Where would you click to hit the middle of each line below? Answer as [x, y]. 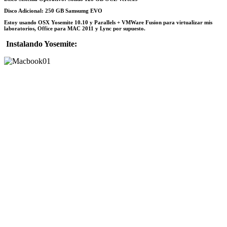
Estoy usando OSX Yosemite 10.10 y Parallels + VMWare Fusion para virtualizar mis [108, 22]
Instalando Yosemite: [42, 44]
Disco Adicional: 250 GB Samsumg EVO [53, 10]
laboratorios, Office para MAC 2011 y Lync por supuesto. [75, 28]
